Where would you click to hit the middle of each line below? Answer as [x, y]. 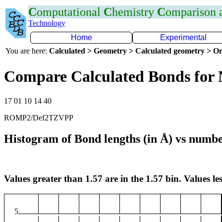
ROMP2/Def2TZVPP [39, 117]
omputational [70, 12]
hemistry [135, 12]
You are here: [27, 51]
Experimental [183, 37]
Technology [47, 23]
